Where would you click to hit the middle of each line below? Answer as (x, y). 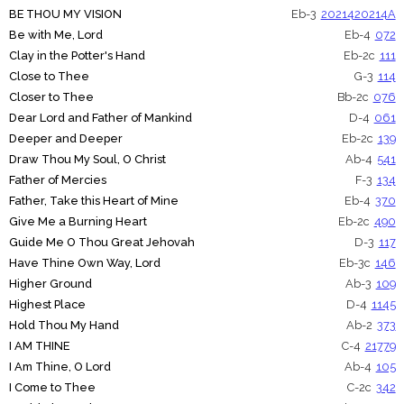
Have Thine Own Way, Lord (84, 263)
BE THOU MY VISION (65, 14)
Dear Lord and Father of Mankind (100, 118)
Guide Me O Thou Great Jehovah (101, 243)
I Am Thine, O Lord (60, 367)
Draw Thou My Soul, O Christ (87, 160)
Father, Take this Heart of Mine (93, 201)
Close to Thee (49, 77)
